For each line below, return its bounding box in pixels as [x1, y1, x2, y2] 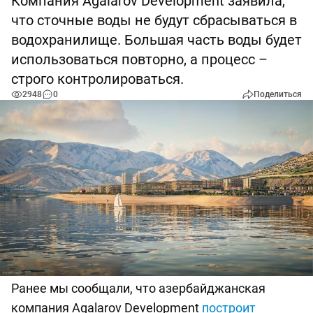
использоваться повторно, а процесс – [11, 51, 268, 68]
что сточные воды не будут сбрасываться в [11, 12, 297, 29]
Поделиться [254, 89, 302, 99]
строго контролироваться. [11, 71, 184, 87]
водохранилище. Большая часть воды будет [11, 31, 302, 48]
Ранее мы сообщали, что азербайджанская [11, 281, 265, 296]
